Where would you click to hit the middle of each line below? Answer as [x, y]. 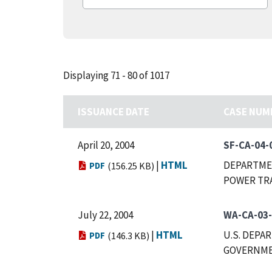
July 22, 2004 [105, 215]
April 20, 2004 [106, 145]
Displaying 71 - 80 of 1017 [116, 75]
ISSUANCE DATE [114, 112]
